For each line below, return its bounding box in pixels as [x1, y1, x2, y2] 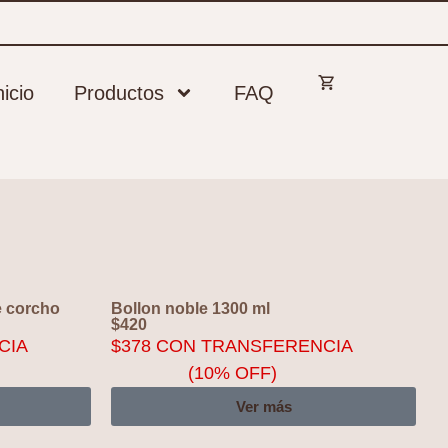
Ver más [235, 398, 292, 415]
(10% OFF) [187, 363, 277, 383]
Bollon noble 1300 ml [111, 300, 270, 317]
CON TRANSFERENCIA [151, 336, 353, 356]
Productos [74, 82, 164, 104]
